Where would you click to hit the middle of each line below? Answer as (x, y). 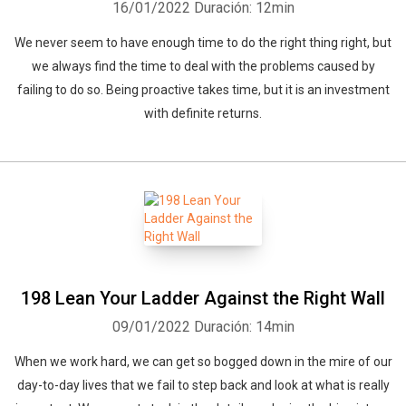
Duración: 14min (244, 327)
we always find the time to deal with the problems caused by (203, 66)
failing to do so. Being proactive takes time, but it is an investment (203, 90)
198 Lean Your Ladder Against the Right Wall (203, 298)
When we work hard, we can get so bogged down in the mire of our (203, 362)
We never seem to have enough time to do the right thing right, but (203, 43)
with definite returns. (203, 113)
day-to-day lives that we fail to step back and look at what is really (203, 385)
